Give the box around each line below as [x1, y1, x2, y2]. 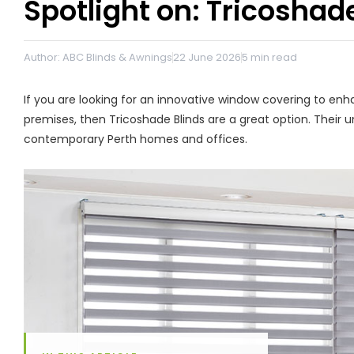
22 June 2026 [173, 50, 241, 65]
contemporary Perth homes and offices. [24, 131, 247, 147]
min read [248, 50, 297, 65]
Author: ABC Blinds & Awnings [24, 50, 172, 65]
